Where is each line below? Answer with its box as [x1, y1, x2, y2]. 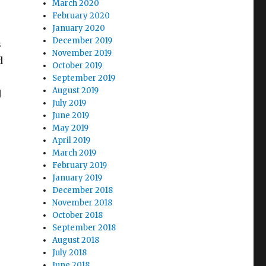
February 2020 [52, 11, 110, 21]
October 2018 [52, 210, 103, 220]
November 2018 [52, 198, 113, 208]
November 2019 [52, 48, 112, 58]
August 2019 [52, 85, 99, 96]
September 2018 [52, 223, 116, 233]
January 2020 [52, 23, 106, 33]
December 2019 [52, 36, 113, 46]
